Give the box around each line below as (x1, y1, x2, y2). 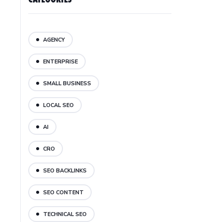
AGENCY (43, 36, 65, 44)
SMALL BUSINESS (43, 79, 92, 87)
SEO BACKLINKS (43, 166, 87, 174)
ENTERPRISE (43, 57, 78, 65)
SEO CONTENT (43, 188, 84, 196)
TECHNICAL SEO (43, 210, 87, 218)
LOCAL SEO (43, 101, 74, 109)
